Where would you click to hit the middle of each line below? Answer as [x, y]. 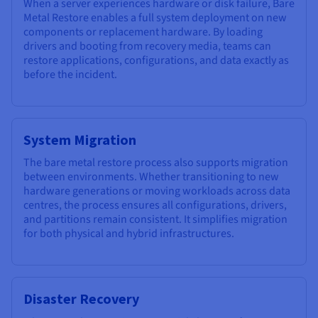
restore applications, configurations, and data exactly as [156, 61]
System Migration [80, 140]
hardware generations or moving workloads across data [157, 191]
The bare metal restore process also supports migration [156, 163]
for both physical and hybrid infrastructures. [129, 234]
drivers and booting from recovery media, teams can [147, 46]
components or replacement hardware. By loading [143, 32]
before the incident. [70, 75]
